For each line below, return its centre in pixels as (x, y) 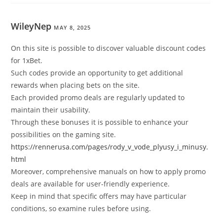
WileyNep (31, 26)
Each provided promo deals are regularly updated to (98, 98)
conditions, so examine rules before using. (81, 209)
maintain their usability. (51, 110)
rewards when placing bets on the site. (75, 85)
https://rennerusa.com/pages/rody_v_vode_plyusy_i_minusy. (110, 147)
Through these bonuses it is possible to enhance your (100, 122)
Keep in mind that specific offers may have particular (99, 196)
